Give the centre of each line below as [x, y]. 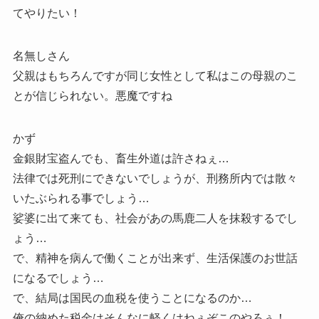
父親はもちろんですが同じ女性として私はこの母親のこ [155, 76]
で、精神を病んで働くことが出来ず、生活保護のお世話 [155, 258]
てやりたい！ [47, 14]
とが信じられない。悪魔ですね [92, 96]
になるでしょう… [58, 278]
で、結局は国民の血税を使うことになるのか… [132, 298]
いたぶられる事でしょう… [81, 199]
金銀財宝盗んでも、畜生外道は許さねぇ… [121, 159]
